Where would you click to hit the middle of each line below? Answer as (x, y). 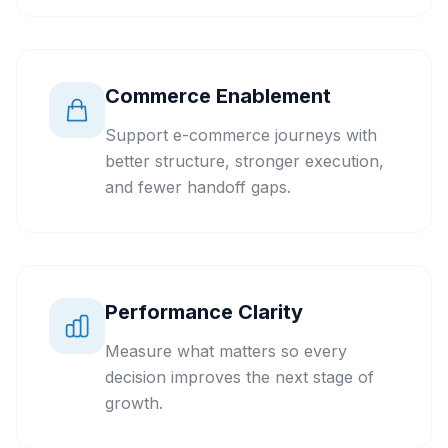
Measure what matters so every (226, 351)
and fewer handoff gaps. (198, 187)
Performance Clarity (204, 312)
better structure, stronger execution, (244, 161)
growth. (134, 403)
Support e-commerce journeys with (241, 135)
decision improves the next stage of (239, 377)
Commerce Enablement (218, 96)
